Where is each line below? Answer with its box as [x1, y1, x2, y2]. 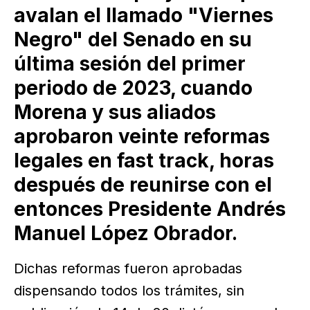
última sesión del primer [14, 51, 246, 75]
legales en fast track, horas [14, 148, 274, 172]
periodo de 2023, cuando [14, 75, 253, 100]
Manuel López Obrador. [14, 221, 237, 245]
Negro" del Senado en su [14, 27, 252, 51]
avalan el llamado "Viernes [14, 3, 273, 27]
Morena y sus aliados [14, 100, 216, 124]
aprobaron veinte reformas [14, 124, 270, 148]
